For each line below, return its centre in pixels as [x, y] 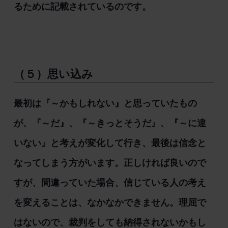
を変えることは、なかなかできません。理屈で [110, 203]
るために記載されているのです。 [82, 6]
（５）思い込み [53, 75]
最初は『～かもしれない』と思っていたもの [105, 104]
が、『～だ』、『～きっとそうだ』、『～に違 [110, 123]
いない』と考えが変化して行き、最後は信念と [110, 143]
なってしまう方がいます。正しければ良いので [110, 163]
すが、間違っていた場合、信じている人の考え [110, 183]
